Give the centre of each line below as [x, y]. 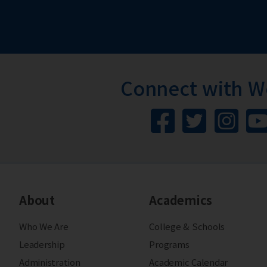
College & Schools [187, 226]
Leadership [42, 244]
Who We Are [44, 226]
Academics [181, 200]
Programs [169, 244]
